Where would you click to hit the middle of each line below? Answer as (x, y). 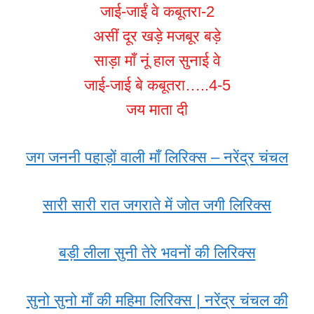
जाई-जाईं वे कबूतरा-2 (157, 12)
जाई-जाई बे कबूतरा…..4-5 (157, 86)
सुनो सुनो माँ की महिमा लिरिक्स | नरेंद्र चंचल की (157, 301)
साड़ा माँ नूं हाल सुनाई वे (157, 61)
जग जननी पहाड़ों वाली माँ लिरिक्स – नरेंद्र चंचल (157, 158)
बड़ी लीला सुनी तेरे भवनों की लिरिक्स (157, 253)
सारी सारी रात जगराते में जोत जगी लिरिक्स (157, 205)
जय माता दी (157, 110)
